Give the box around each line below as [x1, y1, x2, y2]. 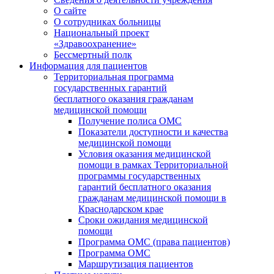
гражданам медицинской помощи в [78, 193, 226, 203]
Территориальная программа [54, 72, 174, 82]
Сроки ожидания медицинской [78, 215, 208, 225]
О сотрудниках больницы [54, 17, 161, 27]
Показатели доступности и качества [78, 127, 228, 137]
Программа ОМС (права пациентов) [78, 237, 230, 247]
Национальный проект [54, 28, 149, 38]
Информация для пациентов [29, 61, 147, 71]
